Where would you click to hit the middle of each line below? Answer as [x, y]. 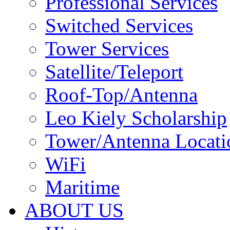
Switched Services [119, 25]
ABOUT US [74, 210]
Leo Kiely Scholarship [136, 118]
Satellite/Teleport [114, 71]
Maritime [82, 187]
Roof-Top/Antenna [121, 94]
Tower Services [107, 48]
